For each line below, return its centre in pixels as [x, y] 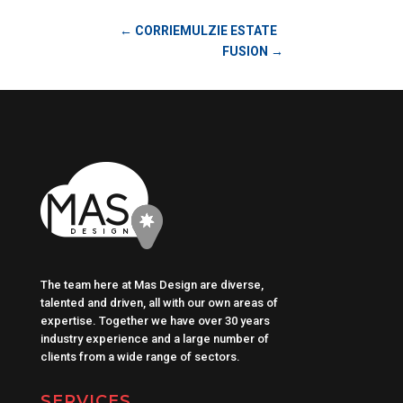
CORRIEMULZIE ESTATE [206, 31]
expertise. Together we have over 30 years [155, 321]
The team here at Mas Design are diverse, [152, 285]
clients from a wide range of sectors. [140, 357]
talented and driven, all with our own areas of [159, 303]
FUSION [246, 52]
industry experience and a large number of [154, 339]
